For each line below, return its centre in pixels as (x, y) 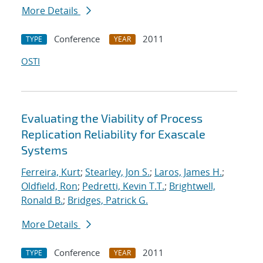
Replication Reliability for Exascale (113, 134)
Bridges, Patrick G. (108, 200)
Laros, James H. (188, 172)
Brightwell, (192, 186)
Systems (44, 150)
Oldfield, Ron (49, 186)
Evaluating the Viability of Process (112, 118)
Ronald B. (42, 200)
